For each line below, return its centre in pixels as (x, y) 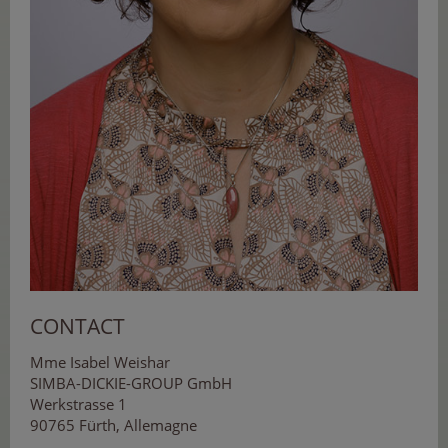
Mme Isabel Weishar (100, 361)
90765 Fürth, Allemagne (113, 424)
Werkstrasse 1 (78, 403)
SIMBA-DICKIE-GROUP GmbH (131, 382)
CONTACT (77, 325)
